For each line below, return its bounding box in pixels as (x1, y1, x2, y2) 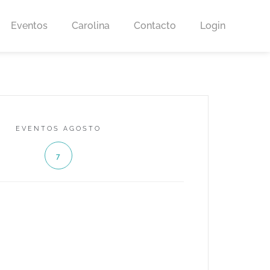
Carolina (72, 20, 110, 31)
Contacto (134, 20, 176, 31)
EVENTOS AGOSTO (15, 125, 101, 133)
